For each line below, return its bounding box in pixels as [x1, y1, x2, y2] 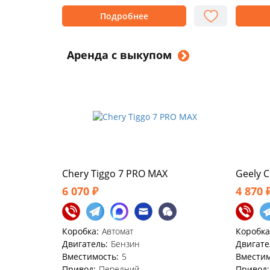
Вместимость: [62, 251, 119, 262]
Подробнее [99, 10, 148, 22]
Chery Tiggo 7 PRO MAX [62, 167, 168, 180]
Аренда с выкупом [67, 48, 172, 62]
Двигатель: [62, 238, 108, 250]
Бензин [111, 238, 140, 250]
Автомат [102, 225, 133, 237]
